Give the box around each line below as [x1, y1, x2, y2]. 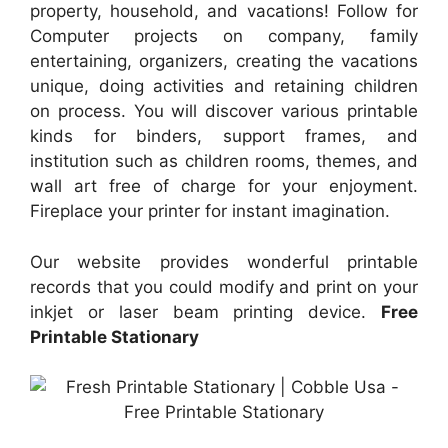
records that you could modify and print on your [30, 276, 418, 297]
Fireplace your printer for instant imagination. [30, 201, 390, 222]
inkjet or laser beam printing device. [30, 301, 381, 322]
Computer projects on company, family [30, 26, 418, 47]
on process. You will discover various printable [30, 101, 418, 122]
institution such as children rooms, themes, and [30, 151, 418, 172]
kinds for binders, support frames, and [30, 126, 418, 147]
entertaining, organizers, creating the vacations [30, 51, 418, 72]
